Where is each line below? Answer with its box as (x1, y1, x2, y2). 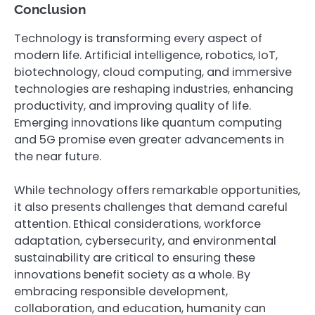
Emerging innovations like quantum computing (14, 115, 282, 131)
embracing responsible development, (14, 283, 228, 300)
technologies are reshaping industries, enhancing (14, 81, 293, 98)
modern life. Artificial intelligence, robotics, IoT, (14, 47, 278, 64)
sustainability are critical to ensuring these (14, 250, 255, 266)
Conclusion (14, 1, 86, 18)
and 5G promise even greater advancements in (14, 131, 284, 148)
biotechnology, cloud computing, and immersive (14, 64, 292, 81)
